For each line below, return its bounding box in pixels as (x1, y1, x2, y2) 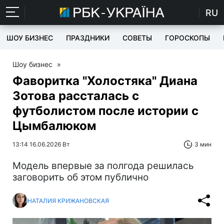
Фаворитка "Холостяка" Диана (12, 73, 197, 88)
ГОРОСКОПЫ (165, 33, 210, 42)
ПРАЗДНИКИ (66, 33, 109, 42)
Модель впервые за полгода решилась (12, 160, 194, 171)
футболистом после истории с (12, 103, 198, 118)
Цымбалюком (12, 118, 96, 133)
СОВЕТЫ (122, 33, 152, 42)
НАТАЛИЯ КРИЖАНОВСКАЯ (27, 196, 109, 204)
